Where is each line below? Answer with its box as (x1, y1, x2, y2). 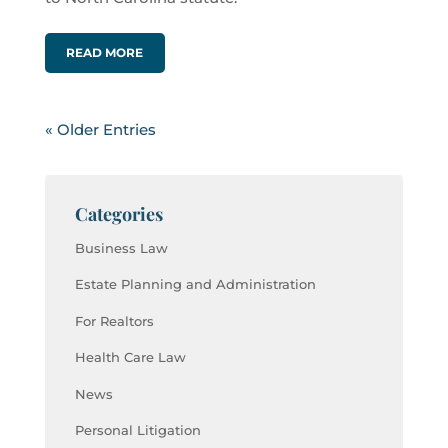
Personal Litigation (74, 422, 201, 439)
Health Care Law (74, 349, 186, 366)
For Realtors (74, 312, 154, 329)
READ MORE (66, 44, 144, 60)
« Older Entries (44, 119, 156, 139)
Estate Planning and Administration (74, 276, 316, 293)
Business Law (74, 239, 168, 256)
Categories (74, 201, 163, 226)
